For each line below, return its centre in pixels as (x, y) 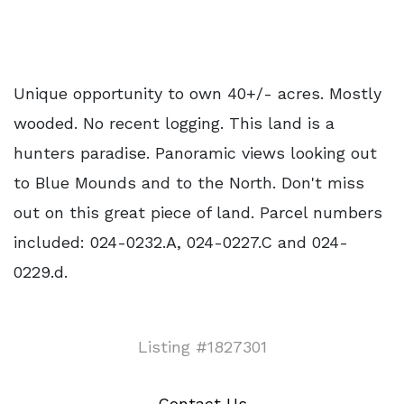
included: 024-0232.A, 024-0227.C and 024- (181, 242)
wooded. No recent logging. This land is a (174, 123)
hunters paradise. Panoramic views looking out (195, 153)
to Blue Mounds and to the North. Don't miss (189, 183)
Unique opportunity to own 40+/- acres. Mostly (197, 93)
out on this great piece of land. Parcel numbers (198, 212)
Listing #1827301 (202, 347)
